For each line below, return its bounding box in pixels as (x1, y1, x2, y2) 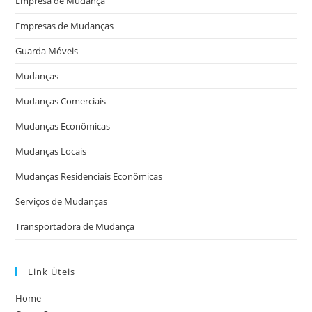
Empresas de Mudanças (15, 19, 114, 33)
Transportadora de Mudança (15, 220, 135, 233)
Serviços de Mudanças (15, 195, 108, 208)
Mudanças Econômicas (15, 120, 111, 133)
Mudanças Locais (15, 145, 87, 158)
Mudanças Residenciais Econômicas (15, 170, 163, 183)
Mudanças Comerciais (15, 95, 107, 108)
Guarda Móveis (15, 45, 79, 58)
